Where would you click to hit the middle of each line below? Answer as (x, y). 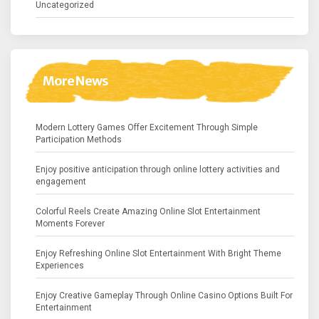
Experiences (60, 266)
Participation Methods (79, 140)
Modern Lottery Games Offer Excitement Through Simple (147, 128)
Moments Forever (70, 224)
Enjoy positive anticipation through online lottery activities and (158, 170)
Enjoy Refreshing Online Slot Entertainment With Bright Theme (158, 254)
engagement (61, 182)
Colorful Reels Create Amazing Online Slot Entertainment (148, 212)
